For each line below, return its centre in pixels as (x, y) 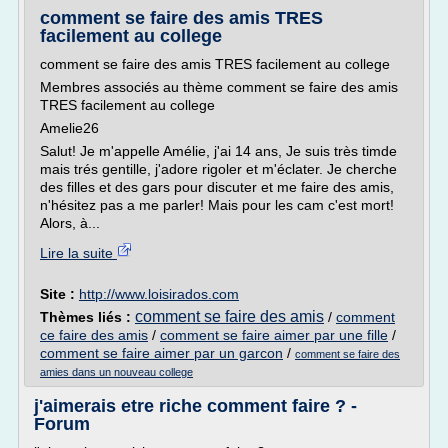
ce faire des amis (94, 335)
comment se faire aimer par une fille (274, 335)
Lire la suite (78, 253)
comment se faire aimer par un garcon (161, 353)
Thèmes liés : (87, 317)
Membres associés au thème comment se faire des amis (219, 87)
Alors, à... (70, 223)
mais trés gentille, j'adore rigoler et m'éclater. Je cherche (218, 169)
